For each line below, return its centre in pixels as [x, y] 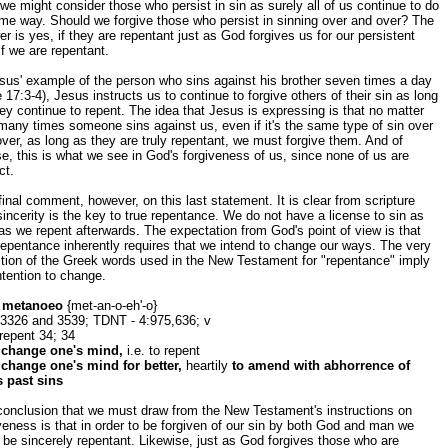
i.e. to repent [161, 350]
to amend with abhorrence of [321, 365]
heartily [207, 365]
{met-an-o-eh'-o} [110, 305]
